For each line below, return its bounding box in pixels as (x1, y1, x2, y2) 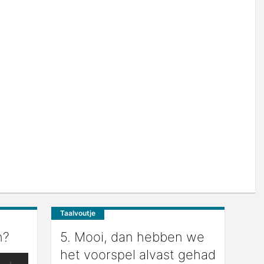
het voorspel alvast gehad (60, 246, 216, 262)
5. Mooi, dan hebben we (60, 229, 204, 245)
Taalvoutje (60, 208, 95, 217)
